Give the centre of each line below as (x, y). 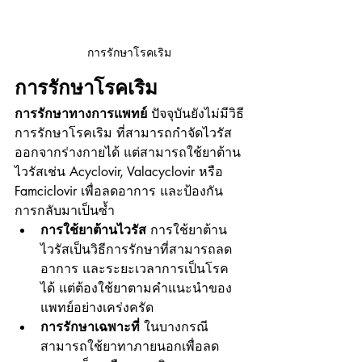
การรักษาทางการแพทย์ (81, 113)
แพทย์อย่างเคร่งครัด (97, 307)
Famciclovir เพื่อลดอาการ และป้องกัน (119, 191)
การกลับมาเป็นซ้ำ (65, 210)
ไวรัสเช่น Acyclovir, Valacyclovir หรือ (121, 171)
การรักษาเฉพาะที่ (90, 326)
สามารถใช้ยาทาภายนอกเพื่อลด (130, 346)
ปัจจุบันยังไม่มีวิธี (196, 113)
